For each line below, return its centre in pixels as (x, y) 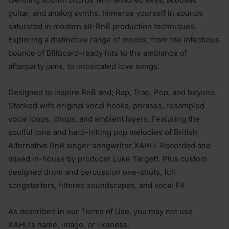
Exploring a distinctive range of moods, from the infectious (114, 39)
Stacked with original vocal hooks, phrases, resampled (106, 105)
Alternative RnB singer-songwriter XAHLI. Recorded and (109, 145)
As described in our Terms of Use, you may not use (100, 211)
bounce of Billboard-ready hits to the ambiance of (98, 53)
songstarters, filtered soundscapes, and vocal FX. (98, 185)
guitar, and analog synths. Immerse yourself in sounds (106, 13)
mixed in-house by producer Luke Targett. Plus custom (108, 158)
